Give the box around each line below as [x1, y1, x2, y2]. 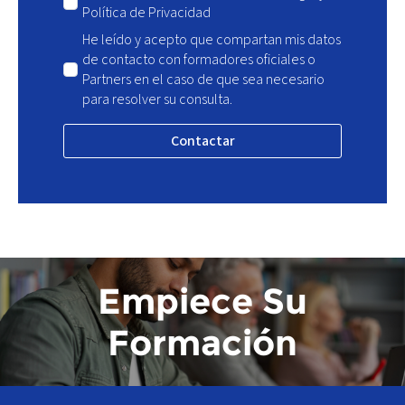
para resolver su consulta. [82, 89, 232, 110]
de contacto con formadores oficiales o [82, 50, 316, 71]
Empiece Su [98, 279, 307, 324]
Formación [108, 321, 297, 365]
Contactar [170, 131, 235, 152]
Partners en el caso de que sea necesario [82, 70, 325, 90]
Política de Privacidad [82, 3, 211, 24]
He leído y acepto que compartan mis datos [82, 30, 341, 51]
